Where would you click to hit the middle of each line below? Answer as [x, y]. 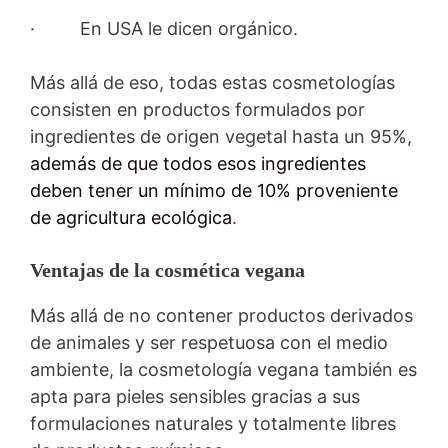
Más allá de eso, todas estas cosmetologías [212, 82]
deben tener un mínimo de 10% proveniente [214, 190]
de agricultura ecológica [131, 217]
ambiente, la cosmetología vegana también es [223, 369]
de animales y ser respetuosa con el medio [209, 342]
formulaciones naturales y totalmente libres [213, 423]
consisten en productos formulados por [197, 109]
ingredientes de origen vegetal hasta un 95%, [221, 136]
